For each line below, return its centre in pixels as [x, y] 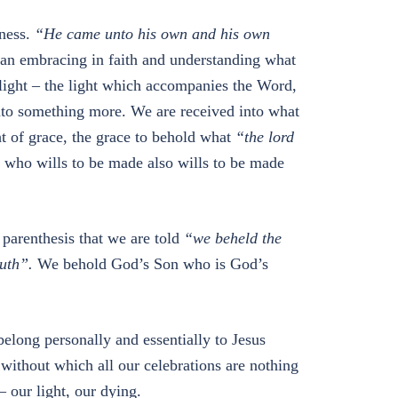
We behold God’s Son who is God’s [150, 264]
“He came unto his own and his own [152, 34]
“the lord [264, 137]
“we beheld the [232, 238]
